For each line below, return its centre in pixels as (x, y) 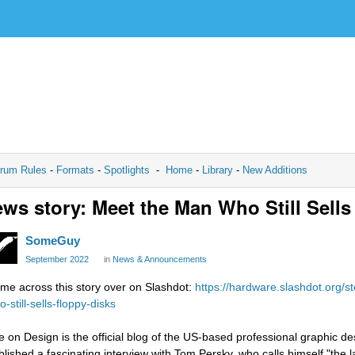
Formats (75, 170)
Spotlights (127, 170)
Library (218, 170)
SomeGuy (53, 240)
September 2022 (57, 259)
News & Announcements (160, 259)
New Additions (273, 170)
